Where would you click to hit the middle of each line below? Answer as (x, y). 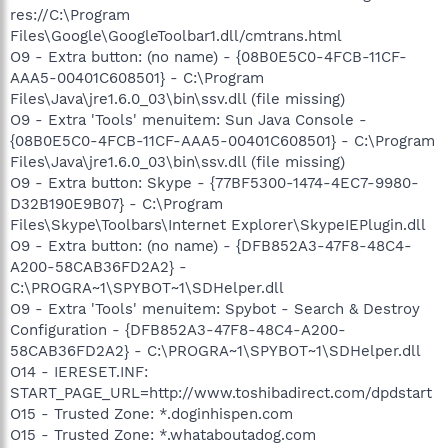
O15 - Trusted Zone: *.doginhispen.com (151, 413)
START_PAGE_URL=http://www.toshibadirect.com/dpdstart (221, 392)
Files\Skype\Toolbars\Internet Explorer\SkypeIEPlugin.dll (218, 224)
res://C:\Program (70, 14)
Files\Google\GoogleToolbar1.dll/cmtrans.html (176, 35)
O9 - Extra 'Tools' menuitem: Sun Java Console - (188, 119)
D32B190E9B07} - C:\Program (116, 203)
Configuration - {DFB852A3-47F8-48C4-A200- (178, 329)
